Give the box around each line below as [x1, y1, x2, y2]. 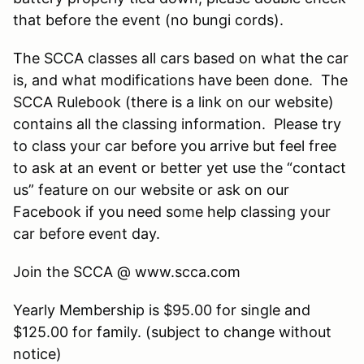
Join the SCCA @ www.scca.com [13, 262, 240, 280]
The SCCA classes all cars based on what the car [13, 49, 349, 67]
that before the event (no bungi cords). [13, 11, 284, 28]
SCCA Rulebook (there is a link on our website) [13, 93, 334, 110]
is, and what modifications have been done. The [13, 71, 348, 89]
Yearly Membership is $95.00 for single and [13, 301, 310, 318]
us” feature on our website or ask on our [13, 180, 289, 198]
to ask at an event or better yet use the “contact [13, 158, 346, 176]
